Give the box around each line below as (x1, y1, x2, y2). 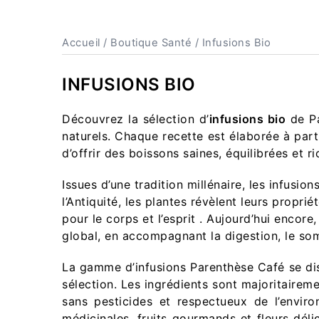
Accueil (62, 36, 100, 49)
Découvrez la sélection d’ (62, 112, 209, 126)
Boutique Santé (110, 36, 192, 49)
